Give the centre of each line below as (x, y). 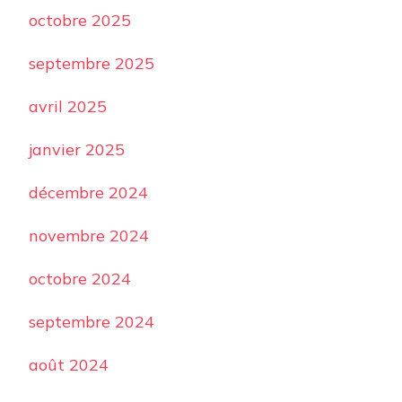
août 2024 (69, 365)
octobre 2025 (80, 21)
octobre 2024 (80, 279)
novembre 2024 (89, 236)
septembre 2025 (92, 64)
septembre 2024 (92, 322)
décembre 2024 (88, 193)
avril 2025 (68, 107)
